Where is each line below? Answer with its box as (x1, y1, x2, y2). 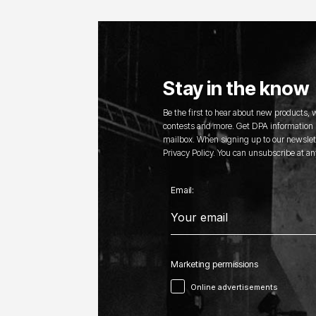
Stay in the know (162, 75, 309, 100)
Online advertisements (190, 281, 278, 292)
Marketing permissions (170, 258, 258, 269)
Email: (170, 185, 194, 196)
